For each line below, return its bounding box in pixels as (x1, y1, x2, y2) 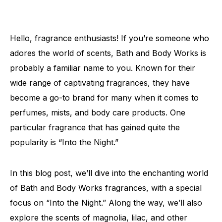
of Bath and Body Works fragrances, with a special (10, 183, 202, 193)
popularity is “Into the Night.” (10, 137, 118, 147)
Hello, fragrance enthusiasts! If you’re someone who (10, 33, 209, 43)
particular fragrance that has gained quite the (10, 122, 180, 132)
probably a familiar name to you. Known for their (10, 63, 195, 73)
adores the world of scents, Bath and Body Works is (10, 48, 206, 58)
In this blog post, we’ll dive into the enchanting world (10, 168, 208, 178)
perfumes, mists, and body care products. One (10, 108, 185, 117)
